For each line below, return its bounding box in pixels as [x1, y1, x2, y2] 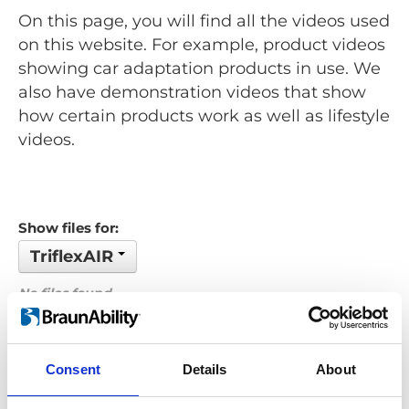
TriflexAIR [30, 246, 118, 267]
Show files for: [18, 219, 119, 237]
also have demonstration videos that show [18, 82, 366, 103]
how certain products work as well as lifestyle [18, 106, 390, 127]
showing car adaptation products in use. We [18, 58, 381, 79]
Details [182, 361, 227, 377]
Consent [46, 361, 100, 377]
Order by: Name [236, 319, 372, 340]
